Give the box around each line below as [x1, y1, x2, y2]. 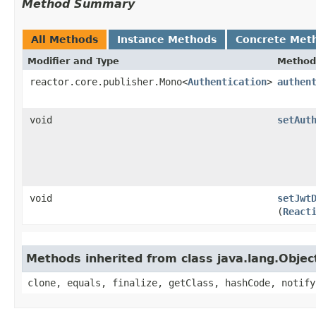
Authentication [188, 75, 267, 87]
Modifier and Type [28, 55, 119, 66]
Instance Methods [117, 33, 217, 45]
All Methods [31, 33, 98, 45]
